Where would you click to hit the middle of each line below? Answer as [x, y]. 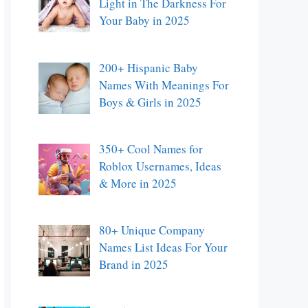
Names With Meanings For [164, 85]
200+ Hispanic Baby [148, 67]
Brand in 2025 [133, 265]
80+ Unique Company [152, 230]
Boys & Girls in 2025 [150, 102]
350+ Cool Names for [151, 149]
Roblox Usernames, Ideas [160, 166]
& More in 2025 [137, 184]
